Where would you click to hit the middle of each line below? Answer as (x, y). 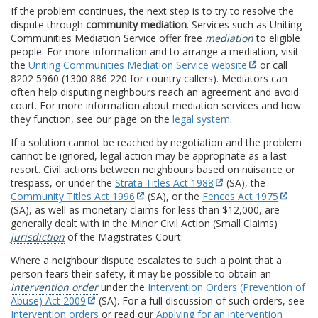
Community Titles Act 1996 (73, 197)
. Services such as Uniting (244, 25)
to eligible (277, 38)
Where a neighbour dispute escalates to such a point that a (146, 261)
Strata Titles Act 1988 (164, 183)
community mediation (136, 25)
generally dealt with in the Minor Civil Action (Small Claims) (144, 224)
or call (272, 65)
